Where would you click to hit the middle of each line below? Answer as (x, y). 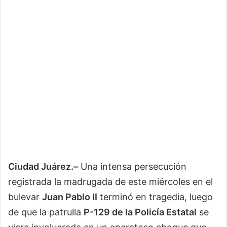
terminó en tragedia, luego (155, 197)
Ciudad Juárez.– (43, 167)
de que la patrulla (46, 212)
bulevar (25, 197)
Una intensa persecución (132, 167)
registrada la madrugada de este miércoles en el (110, 182)
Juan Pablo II (70, 197)
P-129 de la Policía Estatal (140, 212)
